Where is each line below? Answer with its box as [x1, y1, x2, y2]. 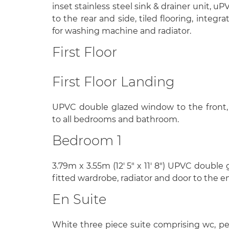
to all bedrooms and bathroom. [52, 114, 179, 124]
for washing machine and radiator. [52, 26, 191, 36]
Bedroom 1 [52, 132, 122, 148]
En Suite [52, 191, 106, 207]
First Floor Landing [52, 73, 174, 89]
